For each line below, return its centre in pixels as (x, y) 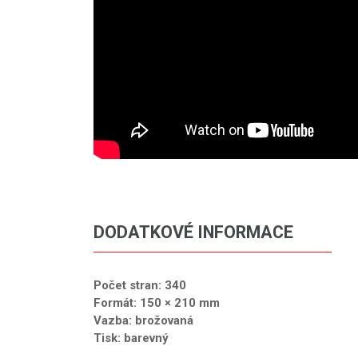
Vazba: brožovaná (143, 320)
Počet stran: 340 (140, 285)
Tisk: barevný (131, 338)
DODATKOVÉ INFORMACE (193, 232)
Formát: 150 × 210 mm (157, 302)
